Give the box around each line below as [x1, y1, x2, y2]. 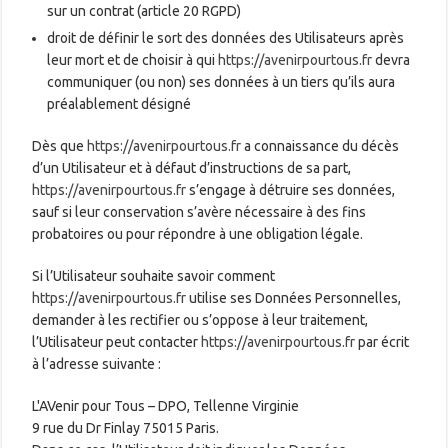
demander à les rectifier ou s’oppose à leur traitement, [32, 311, 369, 328]
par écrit [355, 333, 410, 350]
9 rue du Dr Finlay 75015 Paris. [32, 419, 220, 436]
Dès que [32, 137, 88, 154]
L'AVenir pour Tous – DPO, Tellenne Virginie [32, 397, 300, 414]
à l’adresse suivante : [32, 355, 162, 372]
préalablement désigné [47, 95, 192, 112]
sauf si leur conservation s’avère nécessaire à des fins [32, 203, 367, 220]
